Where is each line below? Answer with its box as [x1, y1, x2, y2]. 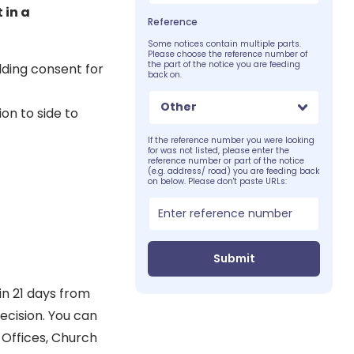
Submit [213, 250, 255, 266]
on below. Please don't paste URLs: [148, 175, 288, 187]
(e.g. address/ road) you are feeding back [148, 164, 320, 177]
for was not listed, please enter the [148, 144, 290, 156]
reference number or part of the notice [148, 154, 305, 167]
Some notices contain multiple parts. [148, 37, 302, 50]
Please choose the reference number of [148, 47, 308, 60]
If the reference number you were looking [148, 134, 315, 146]
